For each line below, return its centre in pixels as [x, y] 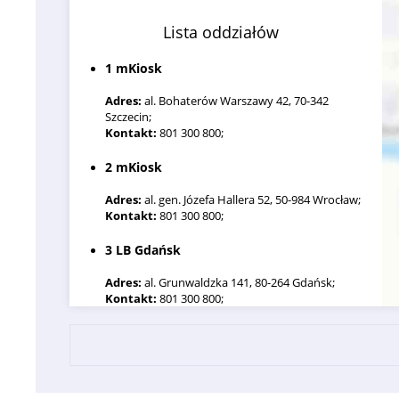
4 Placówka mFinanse [172, 332]
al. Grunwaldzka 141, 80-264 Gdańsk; [239, 282]
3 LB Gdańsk [143, 249]
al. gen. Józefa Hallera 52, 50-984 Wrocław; [252, 199]
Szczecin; [129, 116]
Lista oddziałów [221, 31]
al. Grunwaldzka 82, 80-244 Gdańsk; [236, 365]
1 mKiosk [134, 68]
